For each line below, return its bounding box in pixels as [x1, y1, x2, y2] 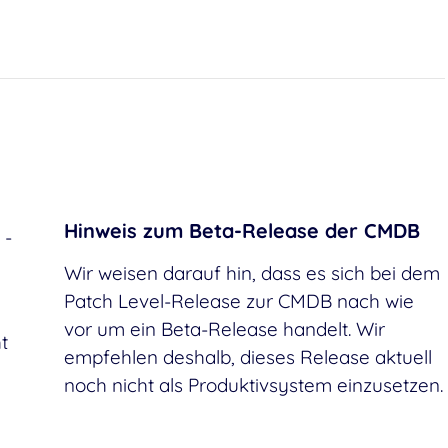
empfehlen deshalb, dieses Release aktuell [64, 345, 433, 370]
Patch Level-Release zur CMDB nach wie [64, 289, 415, 314]
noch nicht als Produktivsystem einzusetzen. [64, 373, 444, 398]
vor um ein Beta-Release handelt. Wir [64, 317, 386, 342]
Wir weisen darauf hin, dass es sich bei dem [64, 261, 441, 286]
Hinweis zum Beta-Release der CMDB [64, 218, 421, 243]
